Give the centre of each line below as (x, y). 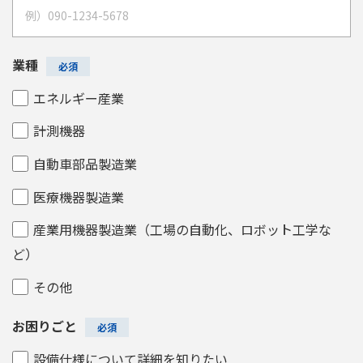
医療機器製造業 (78, 196)
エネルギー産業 (78, 98)
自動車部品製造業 (85, 164)
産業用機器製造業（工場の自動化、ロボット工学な (182, 230)
